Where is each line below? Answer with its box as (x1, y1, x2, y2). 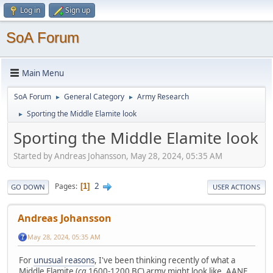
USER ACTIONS (213, 182, 260, 191)
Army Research (137, 91, 189, 102)
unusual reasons (34, 254, 94, 266)
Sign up (65, 5, 90, 15)
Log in (20, 5, 40, 15)
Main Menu (22, 67, 64, 79)
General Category (64, 91, 124, 102)
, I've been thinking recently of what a (94, 254, 235, 266)
